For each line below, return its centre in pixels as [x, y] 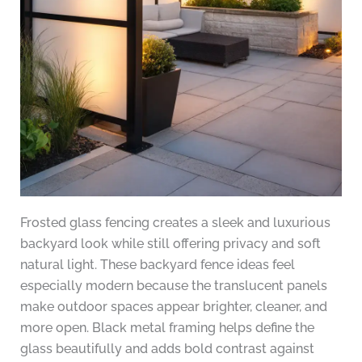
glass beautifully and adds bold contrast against [167, 349]
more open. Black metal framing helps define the [167, 328]
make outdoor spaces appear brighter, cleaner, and [173, 307]
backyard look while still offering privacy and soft [170, 244]
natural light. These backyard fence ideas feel [157, 265]
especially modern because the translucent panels [173, 286]
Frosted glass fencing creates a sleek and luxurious [175, 223]
